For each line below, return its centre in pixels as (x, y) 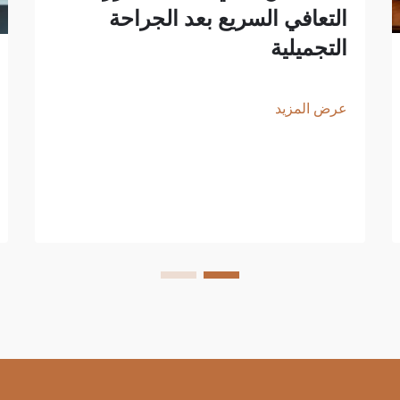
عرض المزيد (311, 109)
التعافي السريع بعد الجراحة (228, 19)
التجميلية (309, 49)
